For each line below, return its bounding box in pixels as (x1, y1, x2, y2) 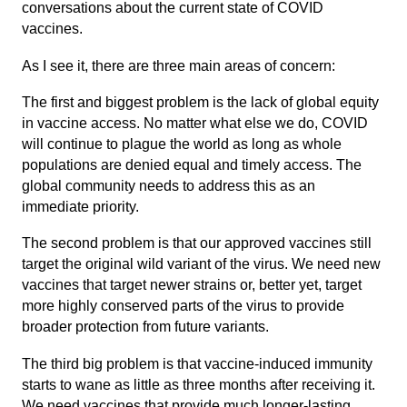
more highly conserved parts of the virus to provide (22, 298, 344, 314)
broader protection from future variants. (22, 319, 269, 335)
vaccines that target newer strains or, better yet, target (22, 277, 362, 293)
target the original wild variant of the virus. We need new (22, 256, 381, 273)
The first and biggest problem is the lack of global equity (22, 94, 379, 111)
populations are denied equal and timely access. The (22, 157, 362, 174)
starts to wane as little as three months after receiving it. (22, 376, 375, 392)
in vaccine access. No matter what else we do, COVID (22, 115, 368, 132)
